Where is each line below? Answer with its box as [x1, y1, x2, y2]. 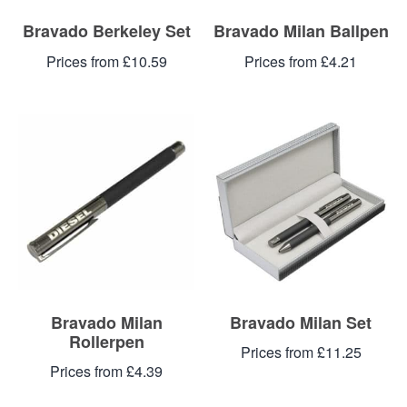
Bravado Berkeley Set [22, 18, 191, 43]
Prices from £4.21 [244, 50, 357, 72]
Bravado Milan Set [230, 310, 372, 334]
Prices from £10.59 [45, 50, 167, 72]
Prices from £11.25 [240, 342, 362, 363]
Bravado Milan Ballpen [213, 18, 389, 43]
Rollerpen [68, 329, 144, 353]
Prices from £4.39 [50, 361, 163, 382]
